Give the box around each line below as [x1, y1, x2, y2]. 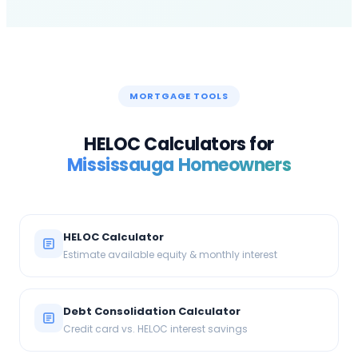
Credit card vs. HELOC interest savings [63, 322, 248, 336]
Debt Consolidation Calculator [63, 304, 241, 320]
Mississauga [66, 153, 174, 178]
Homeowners [174, 153, 292, 178]
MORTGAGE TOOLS [129, 89, 229, 103]
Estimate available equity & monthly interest [63, 248, 277, 262]
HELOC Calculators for [84, 132, 274, 157]
